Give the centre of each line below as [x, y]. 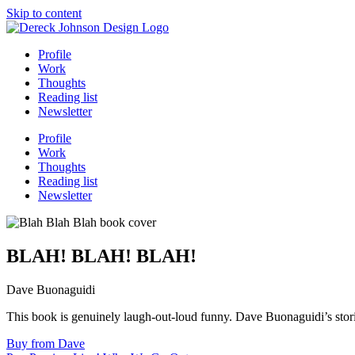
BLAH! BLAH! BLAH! [101, 256]
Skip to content [44, 13]
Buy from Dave [46, 343]
